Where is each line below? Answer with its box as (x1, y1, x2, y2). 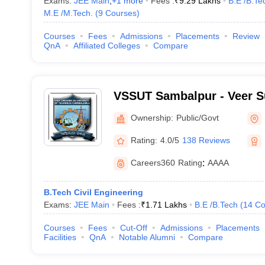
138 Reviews (182, 135, 230, 145)
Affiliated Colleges (73, 41, 140, 50)
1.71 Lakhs (145, 200, 187, 209)
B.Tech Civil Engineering (43, 188, 143, 197)
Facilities (43, 232, 76, 242)
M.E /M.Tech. (43, 8, 93, 18)
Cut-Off (119, 223, 147, 232)
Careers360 (130, 158, 175, 167)
